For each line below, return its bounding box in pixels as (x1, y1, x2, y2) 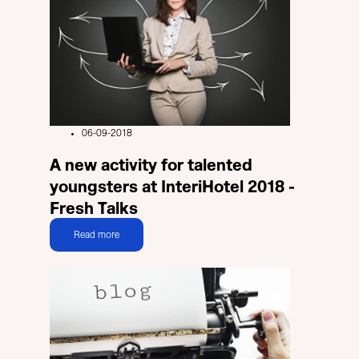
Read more (74, 229, 119, 240)
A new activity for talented (50, 157, 252, 175)
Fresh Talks (50, 200, 138, 218)
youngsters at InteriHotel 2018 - (50, 179, 295, 196)
